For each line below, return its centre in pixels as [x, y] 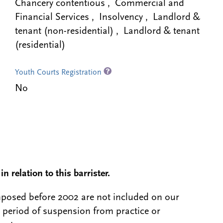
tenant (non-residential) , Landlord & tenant [107, 31]
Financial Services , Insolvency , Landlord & [107, 17]
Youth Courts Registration [59, 73]
